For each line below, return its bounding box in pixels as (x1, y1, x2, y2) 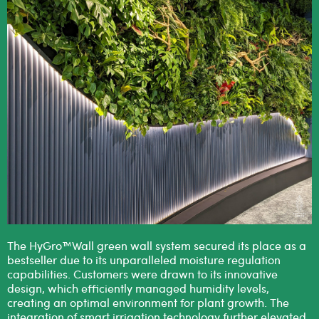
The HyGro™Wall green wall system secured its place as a (7, 237, 306, 253)
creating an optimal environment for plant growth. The (7, 294, 289, 310)
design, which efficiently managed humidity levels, (7, 280, 269, 296)
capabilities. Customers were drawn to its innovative (7, 266, 278, 281)
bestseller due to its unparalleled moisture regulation (7, 251, 281, 267)
